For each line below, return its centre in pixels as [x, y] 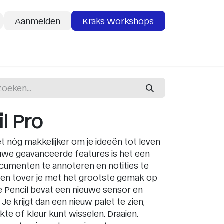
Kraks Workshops [118, 21]
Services [56, 52]
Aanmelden [38, 21]
